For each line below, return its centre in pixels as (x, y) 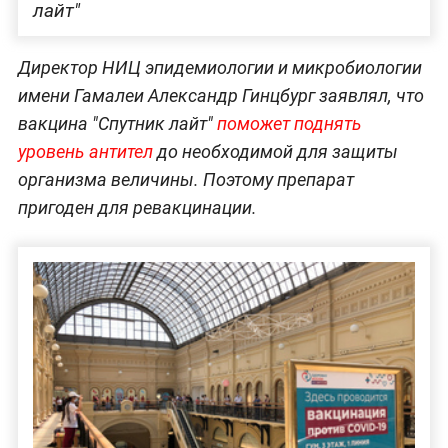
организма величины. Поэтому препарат (185, 179)
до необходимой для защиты (275, 151)
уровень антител (85, 151)
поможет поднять (289, 123)
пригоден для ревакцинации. (137, 207)
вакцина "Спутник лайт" (117, 123)
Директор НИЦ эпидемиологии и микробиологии (219, 67)
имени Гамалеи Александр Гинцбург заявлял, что (220, 95)
